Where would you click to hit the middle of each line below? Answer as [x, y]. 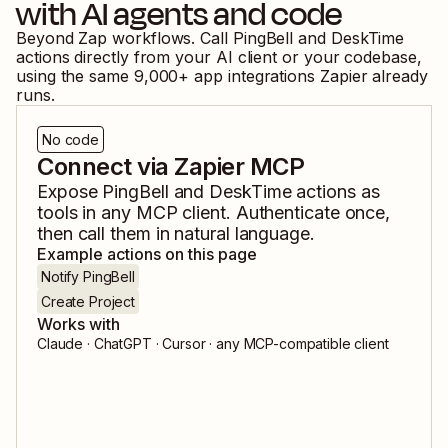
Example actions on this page [147, 254]
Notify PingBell [88, 277]
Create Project [88, 302]
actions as [335, 192]
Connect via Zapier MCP [171, 167]
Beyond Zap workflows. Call [124, 38]
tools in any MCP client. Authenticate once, [214, 213]
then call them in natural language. [176, 234]
